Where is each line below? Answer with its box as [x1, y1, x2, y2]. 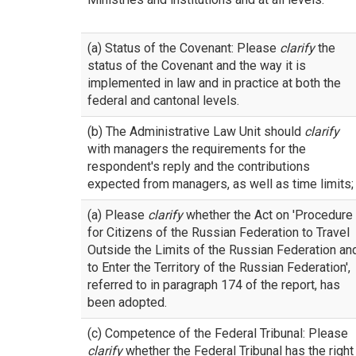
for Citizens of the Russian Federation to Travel [87, 225, 350, 240]
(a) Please [87, 207, 148, 222]
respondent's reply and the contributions [87, 159, 310, 174]
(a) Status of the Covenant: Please [87, 41, 280, 56]
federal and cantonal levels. [87, 93, 239, 108]
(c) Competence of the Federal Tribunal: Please [87, 326, 348, 341]
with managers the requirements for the [87, 141, 306, 157]
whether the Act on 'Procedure [183, 207, 353, 222]
